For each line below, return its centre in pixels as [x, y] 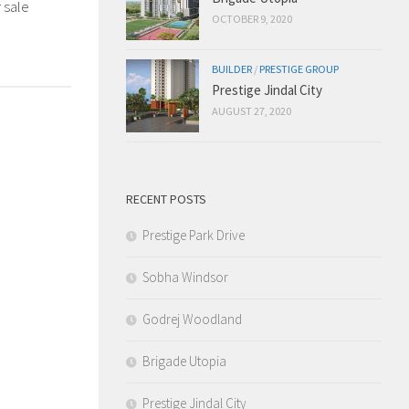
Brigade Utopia [184, 362]
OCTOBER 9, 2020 [252, 19]
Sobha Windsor [185, 278]
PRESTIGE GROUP [299, 69]
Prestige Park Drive [194, 236]
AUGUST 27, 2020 [252, 111]
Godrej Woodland [192, 320]
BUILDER [232, 69]
